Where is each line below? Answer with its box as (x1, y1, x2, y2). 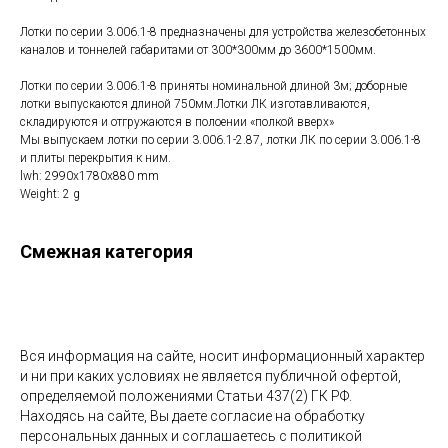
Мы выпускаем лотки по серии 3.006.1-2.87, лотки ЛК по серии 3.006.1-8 (20, 133, 421, 148)
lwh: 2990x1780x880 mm (20, 169, 159, 184)
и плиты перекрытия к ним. (20, 151, 171, 166)
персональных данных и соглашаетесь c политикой (20, 428, 362, 445)
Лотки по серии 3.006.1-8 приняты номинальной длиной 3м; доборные (20, 79, 407, 94)
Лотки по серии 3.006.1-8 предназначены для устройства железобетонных (20, 25, 426, 40)
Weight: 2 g (20, 187, 80, 202)
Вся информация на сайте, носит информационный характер (20, 348, 425, 365)
